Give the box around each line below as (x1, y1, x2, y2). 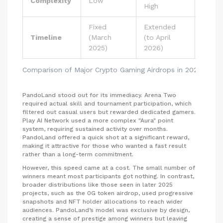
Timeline (30, 33, 62, 41)
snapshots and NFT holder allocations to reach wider (22, 198, 183, 205)
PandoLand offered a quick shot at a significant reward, (22, 133, 189, 141)
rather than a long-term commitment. (22, 150, 133, 158)
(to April (144, 33, 171, 41)
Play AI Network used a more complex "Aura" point (22, 116, 173, 124)
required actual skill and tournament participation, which (22, 100, 192, 107)
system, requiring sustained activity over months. (22, 125, 168, 132)
